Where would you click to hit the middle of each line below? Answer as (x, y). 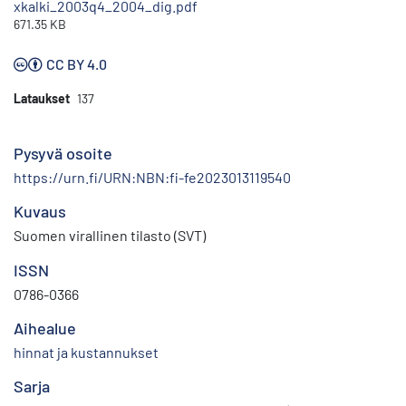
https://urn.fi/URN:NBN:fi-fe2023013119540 (152, 178)
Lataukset (42, 99)
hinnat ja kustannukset (86, 353)
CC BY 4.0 (77, 64)
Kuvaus (40, 212)
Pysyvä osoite (63, 154)
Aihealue (45, 329)
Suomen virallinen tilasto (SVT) (110, 236)
